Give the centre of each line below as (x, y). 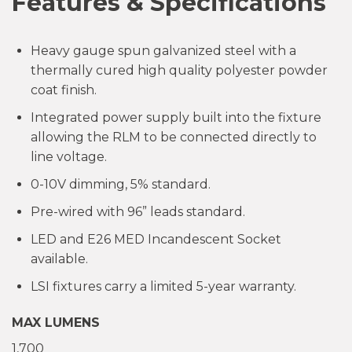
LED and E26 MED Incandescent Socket (156, 239)
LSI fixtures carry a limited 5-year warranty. (163, 286)
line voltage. (69, 157)
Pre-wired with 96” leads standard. (138, 212)
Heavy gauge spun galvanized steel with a (163, 51)
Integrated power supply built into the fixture (176, 117)
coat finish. (64, 90)
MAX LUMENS (56, 323)
